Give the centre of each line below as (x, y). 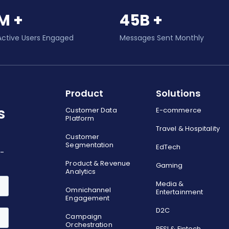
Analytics (81, 171)
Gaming (169, 165)
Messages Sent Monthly (162, 38)
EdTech (168, 147)
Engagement (88, 198)
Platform (80, 118)
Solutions (178, 93)
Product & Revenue (98, 163)
